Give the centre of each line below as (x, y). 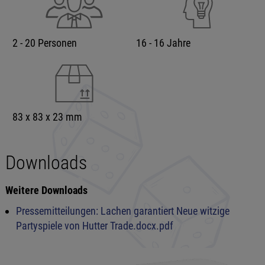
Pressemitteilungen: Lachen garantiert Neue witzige (122, 211)
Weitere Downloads (46, 190)
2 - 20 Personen (44, 43)
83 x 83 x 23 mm (47, 117)
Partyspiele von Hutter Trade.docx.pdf (94, 226)
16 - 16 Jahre (163, 43)
